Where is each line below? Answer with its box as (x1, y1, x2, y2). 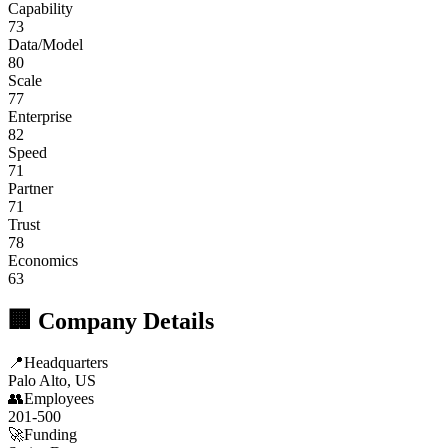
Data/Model (8, 35, 83, 53)
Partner (8, 179, 53, 197)
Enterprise (8, 107, 72, 125)
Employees (24, 390, 94, 408)
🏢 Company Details (8, 307, 214, 334)
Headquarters (24, 354, 108, 372)
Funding (24, 426, 77, 444)
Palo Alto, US (8, 372, 96, 390)
